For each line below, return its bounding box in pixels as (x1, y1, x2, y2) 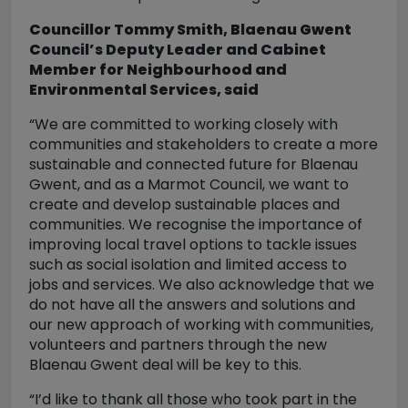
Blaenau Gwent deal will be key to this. (29, 354, 301, 375)
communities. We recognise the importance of (29, 214, 362, 235)
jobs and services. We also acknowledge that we (29, 274, 374, 295)
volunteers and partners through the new (29, 334, 327, 355)
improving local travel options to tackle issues (29, 234, 357, 255)
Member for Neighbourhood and (29, 59, 287, 80)
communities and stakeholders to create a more (29, 134, 378, 155)
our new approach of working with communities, (29, 314, 373, 335)
